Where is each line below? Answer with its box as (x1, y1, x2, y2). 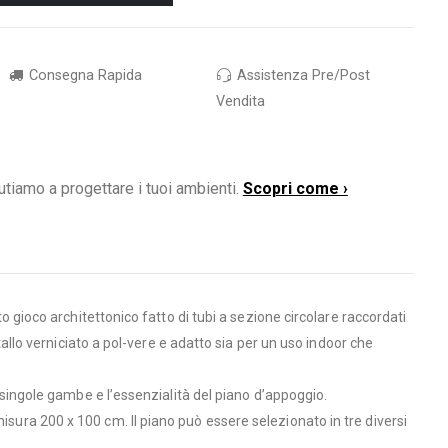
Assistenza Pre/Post (233, 66, 371, 84)
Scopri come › (242, 178, 348, 198)
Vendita (215, 92, 265, 110)
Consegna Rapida (24, 66, 142, 84)
